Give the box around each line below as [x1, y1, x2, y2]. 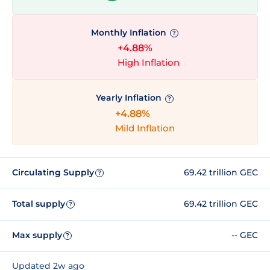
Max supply [12, 230, 62, 241]
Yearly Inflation [95, 92, 164, 104]
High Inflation [117, 57, 180, 69]
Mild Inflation [115, 122, 175, 134]
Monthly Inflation [90, 27, 169, 39]
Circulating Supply [12, 167, 94, 178]
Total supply [12, 198, 65, 210]
